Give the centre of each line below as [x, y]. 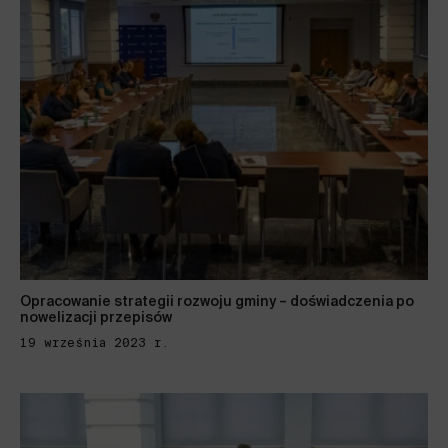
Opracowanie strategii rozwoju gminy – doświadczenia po [217, 302]
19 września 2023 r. [94, 342]
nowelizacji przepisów [96, 318]
